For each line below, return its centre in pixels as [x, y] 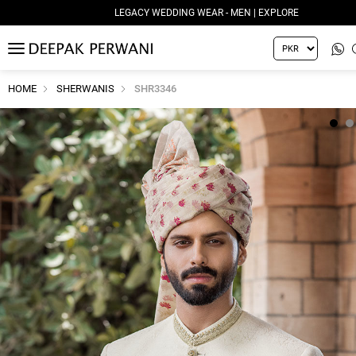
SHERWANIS [85, 88]
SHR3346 [155, 88]
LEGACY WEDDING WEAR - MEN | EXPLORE [207, 13]
